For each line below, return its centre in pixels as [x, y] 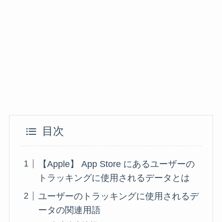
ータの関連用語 [70, 210]
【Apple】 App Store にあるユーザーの [117, 164]
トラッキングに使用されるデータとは [114, 178]
